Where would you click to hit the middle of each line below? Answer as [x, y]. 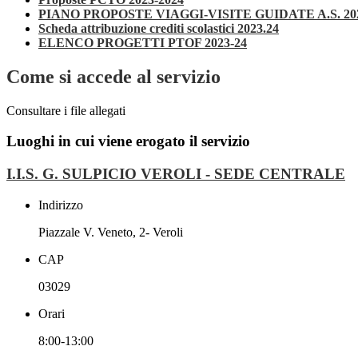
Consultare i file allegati [66, 110]
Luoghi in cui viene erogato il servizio [128, 141]
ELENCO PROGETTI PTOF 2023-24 [143, 42]
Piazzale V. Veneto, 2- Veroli [111, 232]
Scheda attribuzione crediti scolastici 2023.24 [159, 28]
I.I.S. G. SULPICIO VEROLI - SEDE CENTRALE [176, 174]
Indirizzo [61, 205]
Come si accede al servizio [113, 76]
